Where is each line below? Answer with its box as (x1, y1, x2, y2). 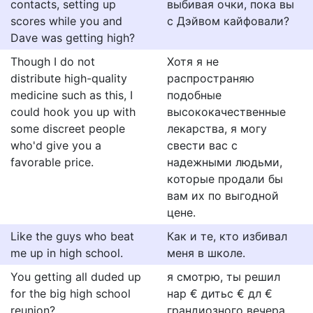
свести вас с (167, 138, 238, 152)
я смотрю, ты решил (167, 270, 280, 284)
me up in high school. (10, 246, 123, 260)
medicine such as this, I (10, 88, 133, 102)
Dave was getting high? (10, 31, 135, 45)
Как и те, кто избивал (167, 229, 287, 243)
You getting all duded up (10, 270, 141, 284)
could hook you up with (10, 105, 136, 119)
